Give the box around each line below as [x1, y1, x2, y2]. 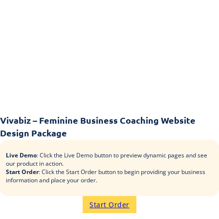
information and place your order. [5, 176, 97, 184]
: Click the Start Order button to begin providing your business [38, 168, 205, 176]
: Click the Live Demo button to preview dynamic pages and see [36, 151, 207, 159]
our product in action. [5, 159, 64, 168]
